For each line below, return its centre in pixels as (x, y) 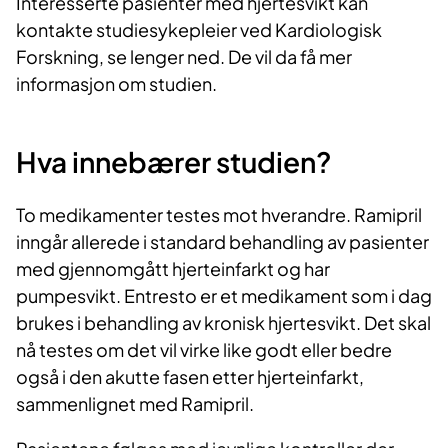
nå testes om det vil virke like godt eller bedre (204, 350)
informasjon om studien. (116, 83)
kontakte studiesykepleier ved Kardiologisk (199, 29)
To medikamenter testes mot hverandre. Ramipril (219, 215)
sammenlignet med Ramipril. (135, 404)
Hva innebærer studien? (174, 161)
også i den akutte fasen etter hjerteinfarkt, (190, 377)
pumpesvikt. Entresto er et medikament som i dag (224, 296)
